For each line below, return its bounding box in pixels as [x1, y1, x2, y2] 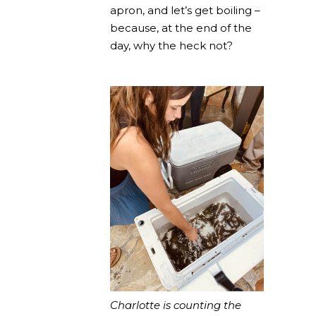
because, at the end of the [110, 21, 252, 35]
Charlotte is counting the [110, 298, 241, 312]
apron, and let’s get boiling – [110, 4, 260, 17]
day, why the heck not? [110, 39, 233, 52]
